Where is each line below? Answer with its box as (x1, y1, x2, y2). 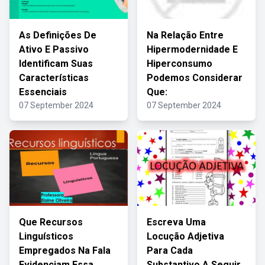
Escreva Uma (147, 216, 206, 228)
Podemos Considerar (147, 72, 243, 83)
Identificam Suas (19, 58, 93, 69)
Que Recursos (19, 216, 83, 228)
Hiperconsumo (147, 58, 212, 69)
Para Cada (147, 245, 193, 256)
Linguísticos (19, 231, 73, 242)
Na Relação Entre (147, 30, 224, 41)
